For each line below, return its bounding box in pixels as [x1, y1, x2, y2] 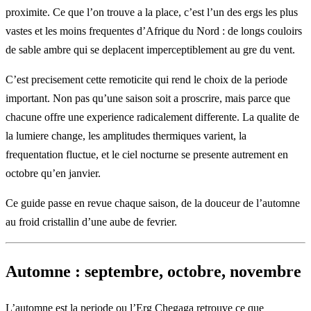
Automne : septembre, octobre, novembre [6, 262, 301, 280]
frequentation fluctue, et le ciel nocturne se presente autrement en [6, 148, 288, 160]
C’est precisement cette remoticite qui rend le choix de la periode [6, 73, 287, 85]
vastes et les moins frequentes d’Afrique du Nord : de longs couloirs [6, 24, 302, 37]
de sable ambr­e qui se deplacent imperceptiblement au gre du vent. [6, 43, 295, 56]
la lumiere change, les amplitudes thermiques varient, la [6, 129, 246, 142]
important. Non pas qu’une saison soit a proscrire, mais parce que [6, 92, 290, 104]
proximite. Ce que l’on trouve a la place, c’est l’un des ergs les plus [6, 6, 298, 18]
